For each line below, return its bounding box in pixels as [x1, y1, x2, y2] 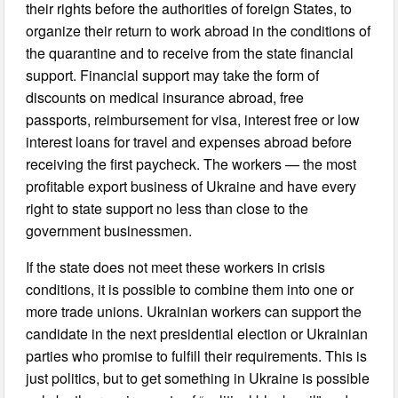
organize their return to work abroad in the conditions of [26, 20, 371, 41]
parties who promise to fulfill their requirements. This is [26, 346, 368, 366]
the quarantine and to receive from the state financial [26, 43, 354, 63]
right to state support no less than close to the [26, 198, 309, 219]
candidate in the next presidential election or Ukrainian [26, 323, 369, 344]
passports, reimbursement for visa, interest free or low [26, 109, 361, 130]
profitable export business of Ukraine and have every [26, 176, 357, 196]
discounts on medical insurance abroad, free [26, 87, 305, 107]
